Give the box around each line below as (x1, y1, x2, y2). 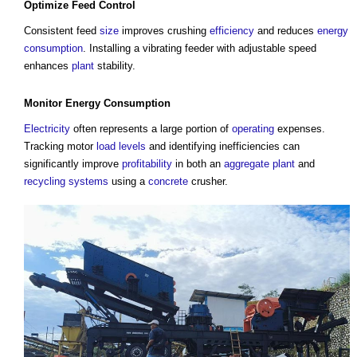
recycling (24, 175, 65, 188)
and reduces (254, 25, 317, 37)
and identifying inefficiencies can (146, 140, 300, 153)
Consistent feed (24, 25, 100, 37)
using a (108, 175, 148, 188)
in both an (172, 158, 224, 171)
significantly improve (24, 158, 122, 171)
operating (232, 123, 274, 135)
